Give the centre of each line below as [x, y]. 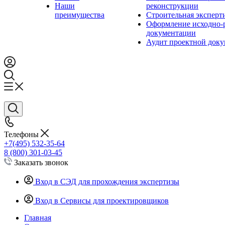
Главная [38, 218]
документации [171, 33]
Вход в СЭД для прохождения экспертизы [107, 182]
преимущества [80, 15]
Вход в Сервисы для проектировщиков [102, 201]
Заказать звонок [41, 162]
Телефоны [22, 134]
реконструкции [172, 6]
